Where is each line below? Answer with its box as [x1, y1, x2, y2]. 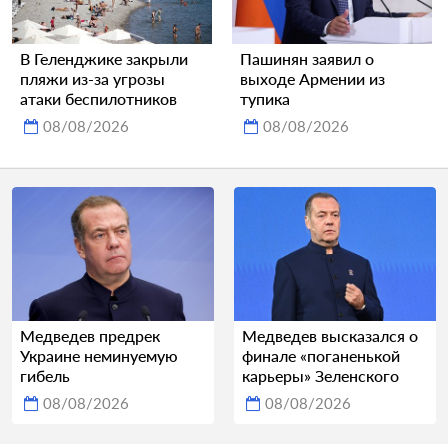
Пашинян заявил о [240, 48, 374, 68]
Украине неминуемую [20, 346, 178, 366]
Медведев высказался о [242, 326, 418, 346]
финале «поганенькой [242, 346, 400, 366]
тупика [240, 88, 290, 108]
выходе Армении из [240, 68, 385, 88]
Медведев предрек [20, 326, 160, 346]
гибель [20, 366, 70, 386]
